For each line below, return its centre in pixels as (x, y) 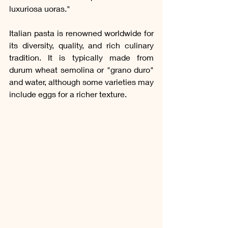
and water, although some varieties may (81, 81)
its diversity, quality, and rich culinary (81, 45)
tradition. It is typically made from (81, 57)
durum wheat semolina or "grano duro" (81, 69)
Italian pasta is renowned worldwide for (81, 33)
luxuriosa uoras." (40, 8)
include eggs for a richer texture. (69, 94)
